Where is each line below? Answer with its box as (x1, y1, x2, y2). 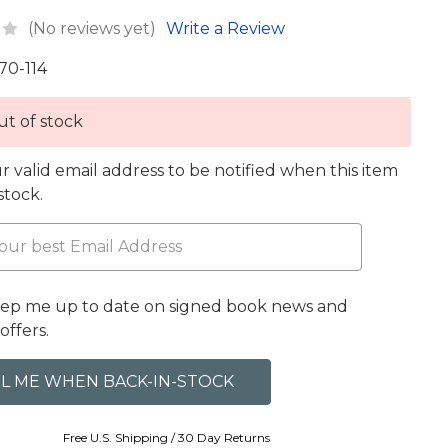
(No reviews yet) (28, 18, 157, 38)
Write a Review (166, 18, 286, 38)
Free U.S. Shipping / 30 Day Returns (63, 429, 271, 445)
